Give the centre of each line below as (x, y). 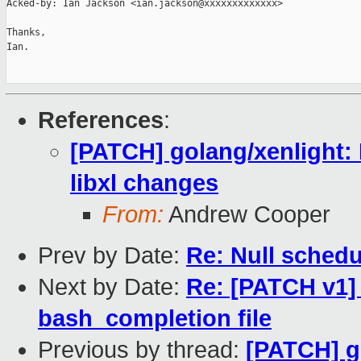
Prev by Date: (112, 256)
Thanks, (26, 33)
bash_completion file (155, 319)
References (101, 120)
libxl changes (144, 183)
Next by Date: (112, 287)
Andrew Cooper (247, 215)
